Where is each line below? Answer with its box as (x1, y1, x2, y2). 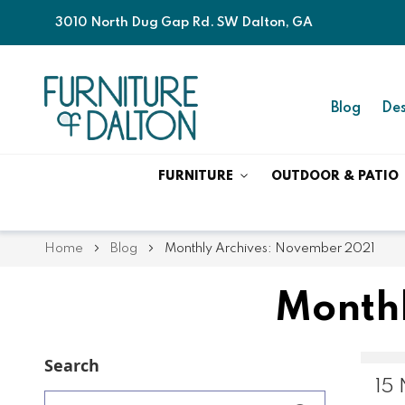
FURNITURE (158, 169, 234, 183)
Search (43, 353, 99, 377)
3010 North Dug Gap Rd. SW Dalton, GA (54, 16, 313, 29)
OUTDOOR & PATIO (270, 169, 399, 183)
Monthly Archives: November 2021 (164, 241, 375, 255)
